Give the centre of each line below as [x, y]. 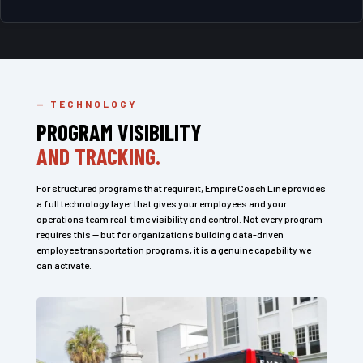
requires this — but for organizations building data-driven [160, 234]
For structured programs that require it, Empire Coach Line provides [181, 188]
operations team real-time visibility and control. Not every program [179, 219]
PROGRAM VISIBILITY [119, 132]
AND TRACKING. [98, 156]
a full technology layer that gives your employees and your [161, 203]
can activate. [64, 265]
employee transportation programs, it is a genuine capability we [173, 250]
